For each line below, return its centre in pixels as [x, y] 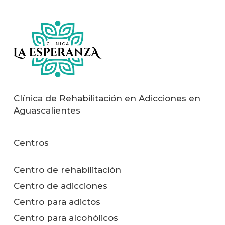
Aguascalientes [47, 110]
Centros [31, 143]
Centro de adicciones [60, 186]
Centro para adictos [57, 202]
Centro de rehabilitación [67, 170]
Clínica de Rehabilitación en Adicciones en [107, 98]
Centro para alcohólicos [66, 218]
